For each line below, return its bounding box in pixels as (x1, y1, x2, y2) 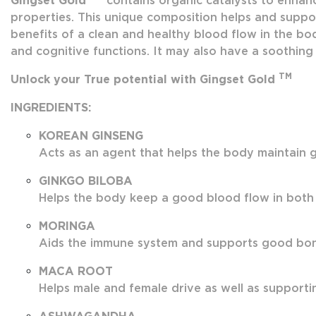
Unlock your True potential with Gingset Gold (11, 73, 279, 86)
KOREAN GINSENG (39, 129, 143, 142)
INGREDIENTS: (11, 101, 91, 114)
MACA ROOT (39, 265, 113, 278)
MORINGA (39, 219, 95, 233)
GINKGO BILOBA (39, 174, 133, 188)
